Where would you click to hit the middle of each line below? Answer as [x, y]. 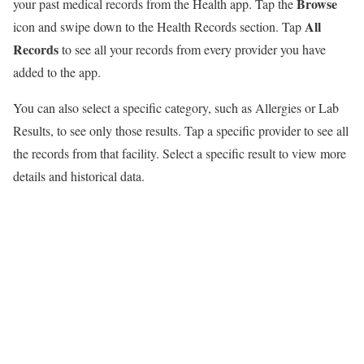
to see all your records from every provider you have [192, 50]
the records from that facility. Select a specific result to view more [180, 154]
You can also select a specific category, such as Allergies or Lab [176, 108]
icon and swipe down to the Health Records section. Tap [159, 27]
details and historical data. [79, 176]
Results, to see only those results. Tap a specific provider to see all [181, 131]
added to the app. [57, 72]
